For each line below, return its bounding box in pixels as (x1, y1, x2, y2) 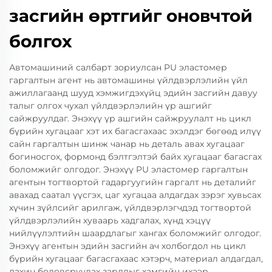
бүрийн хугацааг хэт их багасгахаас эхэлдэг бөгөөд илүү (9, 126, 261, 137)
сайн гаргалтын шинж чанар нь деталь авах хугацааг (9, 138, 245, 149)
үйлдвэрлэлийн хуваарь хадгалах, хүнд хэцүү (9, 215, 211, 226)
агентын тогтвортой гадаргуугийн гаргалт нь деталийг (9, 177, 256, 188)
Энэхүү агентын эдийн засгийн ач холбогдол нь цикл (9, 240, 246, 251)
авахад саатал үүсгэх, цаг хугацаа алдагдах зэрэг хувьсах (9, 189, 261, 200)
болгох (9, 31, 72, 52)
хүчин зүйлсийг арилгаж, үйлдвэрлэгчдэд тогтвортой (9, 202, 251, 213)
